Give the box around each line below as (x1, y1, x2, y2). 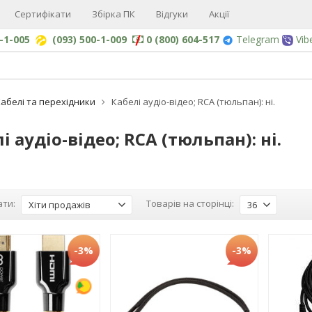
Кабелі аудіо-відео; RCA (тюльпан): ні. (111, 95, 275, 108)
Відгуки (156, 8, 188, 20)
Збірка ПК (92, 8, 135, 20)
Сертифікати (15, 8, 71, 20)
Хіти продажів (28, 198, 91, 211)
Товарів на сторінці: (146, 197, 234, 210)
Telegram (233, 33, 279, 46)
